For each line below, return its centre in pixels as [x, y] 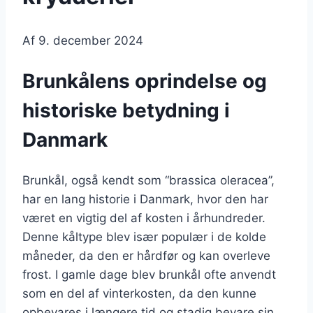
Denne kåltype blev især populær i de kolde [144, 236]
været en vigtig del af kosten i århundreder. [144, 218]
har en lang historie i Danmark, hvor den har [145, 199]
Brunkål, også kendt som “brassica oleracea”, [148, 180]
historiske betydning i [126, 111]
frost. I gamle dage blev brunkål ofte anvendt [149, 274]
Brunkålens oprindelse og [145, 81]
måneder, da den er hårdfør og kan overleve [146, 255]
